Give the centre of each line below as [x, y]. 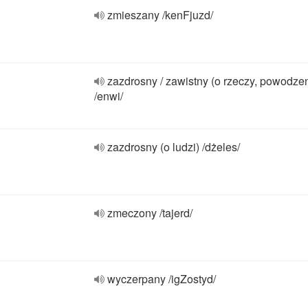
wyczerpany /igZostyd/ [162, 279]
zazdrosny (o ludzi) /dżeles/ [174, 147]
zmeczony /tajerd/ [150, 213]
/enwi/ [109, 96]
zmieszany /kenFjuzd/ [160, 15]
